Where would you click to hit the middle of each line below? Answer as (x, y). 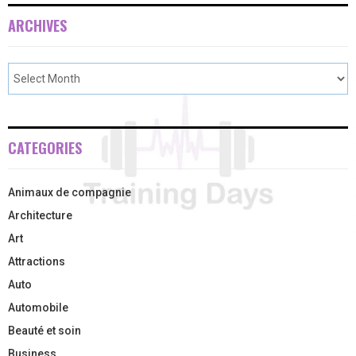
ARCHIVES (37, 26)
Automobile (38, 308)
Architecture (40, 216)
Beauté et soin (44, 331)
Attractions (37, 262)
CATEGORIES (45, 148)
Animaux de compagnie (70, 193)
